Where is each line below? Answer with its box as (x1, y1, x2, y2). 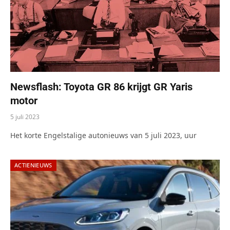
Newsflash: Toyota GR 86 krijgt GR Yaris (10, 80, 193, 93)
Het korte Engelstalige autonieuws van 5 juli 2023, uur (10, 130, 197, 140)
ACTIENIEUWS (14, 161, 52, 169)
